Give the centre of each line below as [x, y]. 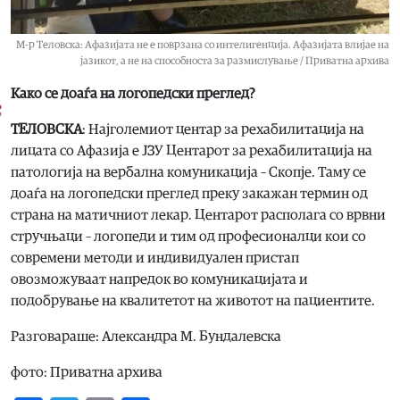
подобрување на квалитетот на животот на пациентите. [193, 300]
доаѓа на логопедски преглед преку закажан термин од [189, 193]
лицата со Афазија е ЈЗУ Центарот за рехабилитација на [192, 150]
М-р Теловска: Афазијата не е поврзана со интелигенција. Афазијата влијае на [203, 44]
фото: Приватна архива [87, 372]
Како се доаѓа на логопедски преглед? [133, 93]
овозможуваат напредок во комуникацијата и [159, 279]
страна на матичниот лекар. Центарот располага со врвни [198, 215]
